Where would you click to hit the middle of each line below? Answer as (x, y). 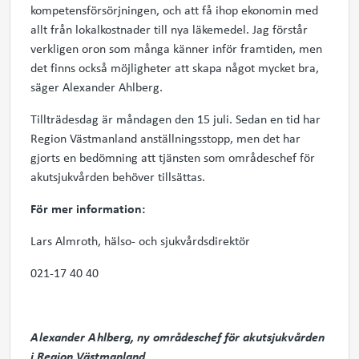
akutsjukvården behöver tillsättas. (119, 176)
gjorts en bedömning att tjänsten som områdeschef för (173, 157)
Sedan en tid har (278, 119)
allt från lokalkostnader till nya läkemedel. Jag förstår (169, 29)
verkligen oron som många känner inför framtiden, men (176, 48)
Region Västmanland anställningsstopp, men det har (165, 138)
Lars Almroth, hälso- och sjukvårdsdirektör (140, 240)
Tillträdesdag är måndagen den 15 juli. (133, 119)
